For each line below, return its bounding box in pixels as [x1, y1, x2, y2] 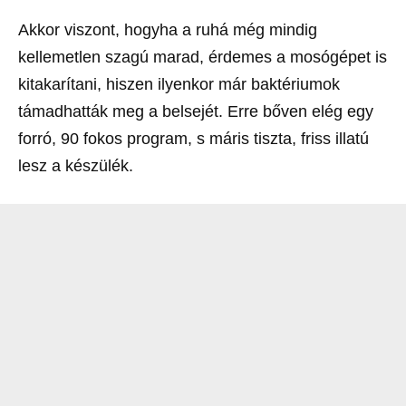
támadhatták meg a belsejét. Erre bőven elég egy [18, 102, 373, 121]
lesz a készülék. [18, 157, 138, 175]
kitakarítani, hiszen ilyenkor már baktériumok [18, 75, 340, 93]
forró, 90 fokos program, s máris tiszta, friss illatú [18, 130, 369, 148]
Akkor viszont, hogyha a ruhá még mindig [18, 21, 317, 39]
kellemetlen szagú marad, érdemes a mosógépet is [18, 48, 387, 66]
